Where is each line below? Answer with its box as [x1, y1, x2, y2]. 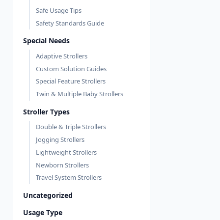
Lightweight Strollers [36, 147, 97, 157]
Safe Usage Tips [36, 5, 82, 15]
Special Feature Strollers [36, 77, 106, 86]
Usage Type [23, 207, 62, 217]
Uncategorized [23, 190, 73, 200]
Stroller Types [23, 107, 70, 116]
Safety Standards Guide [36, 18, 104, 27]
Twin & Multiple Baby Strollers [36, 89, 123, 99]
